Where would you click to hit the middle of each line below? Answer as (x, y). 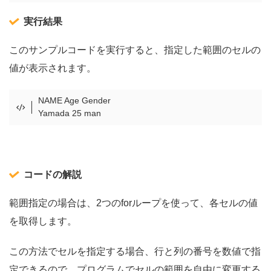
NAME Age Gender (75, 101)
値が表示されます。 (53, 68)
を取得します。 (43, 221)
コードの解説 (53, 174)
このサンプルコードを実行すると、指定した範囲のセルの (135, 50)
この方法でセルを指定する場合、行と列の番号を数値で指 (135, 251)
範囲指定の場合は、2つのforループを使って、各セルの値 (133, 203)
